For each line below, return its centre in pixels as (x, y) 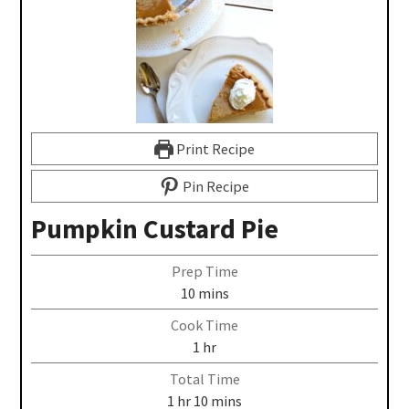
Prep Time (204, 271)
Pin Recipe (214, 186)
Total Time (204, 378)
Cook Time (204, 325)
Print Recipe (215, 148)
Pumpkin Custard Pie (155, 228)
